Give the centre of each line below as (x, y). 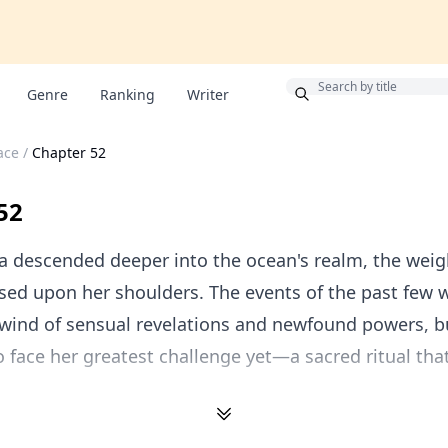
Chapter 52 (69, 152)
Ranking (127, 94)
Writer (208, 94)
